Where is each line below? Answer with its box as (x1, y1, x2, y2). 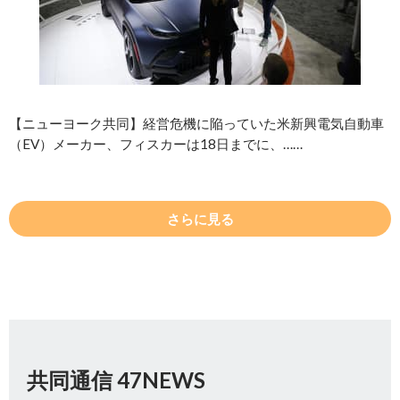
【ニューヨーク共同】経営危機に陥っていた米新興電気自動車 (9, 115, 384, 132)
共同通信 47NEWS (27, 367, 205, 394)
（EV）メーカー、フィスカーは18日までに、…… (9, 136, 303, 153)
